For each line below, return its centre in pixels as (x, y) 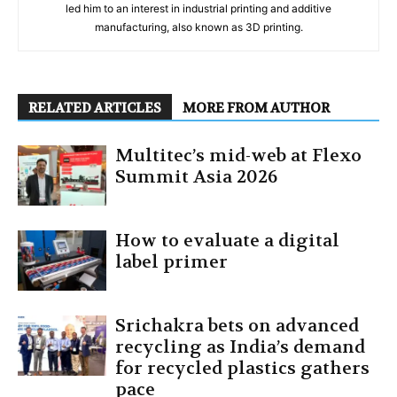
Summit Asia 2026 (196, 176)
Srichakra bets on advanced (237, 325)
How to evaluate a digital (227, 240)
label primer (171, 261)
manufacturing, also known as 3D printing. (198, 27)
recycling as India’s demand (240, 346)
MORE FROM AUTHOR (256, 108)
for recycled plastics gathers (242, 368)
